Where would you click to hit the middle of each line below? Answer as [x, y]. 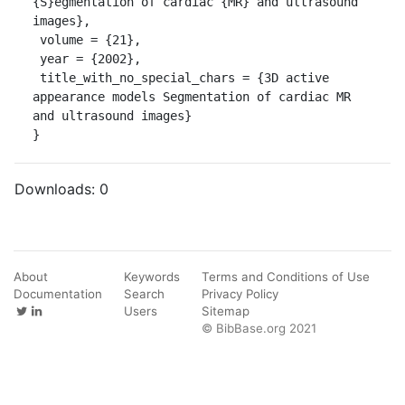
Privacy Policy [240, 293]
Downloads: [57, 188]
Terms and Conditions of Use [286, 276]
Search [144, 293]
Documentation [58, 293]
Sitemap [226, 311]
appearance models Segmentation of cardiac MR [192, 96]
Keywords [152, 276]
